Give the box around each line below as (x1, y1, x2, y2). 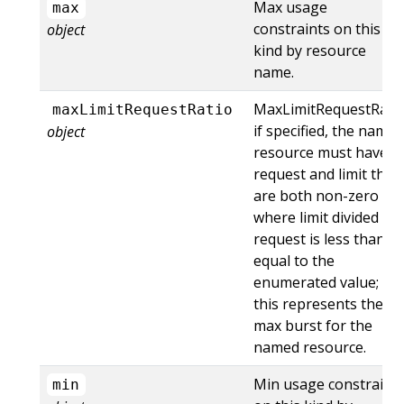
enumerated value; (253, 271, 379, 292)
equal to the (253, 250, 335, 271)
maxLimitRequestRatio (52, 100, 234, 118)
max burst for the (253, 315, 372, 335)
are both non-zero (253, 185, 379, 206)
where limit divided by (253, 207, 399, 227)
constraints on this (253, 18, 381, 39)
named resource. (253, 336, 366, 357)
